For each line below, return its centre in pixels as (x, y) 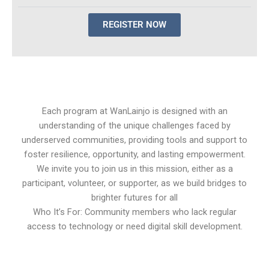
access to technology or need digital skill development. (134, 227)
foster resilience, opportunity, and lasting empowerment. (134, 155)
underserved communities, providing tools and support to (134, 140)
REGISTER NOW (134, 25)
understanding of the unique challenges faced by (134, 126)
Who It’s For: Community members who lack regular (134, 212)
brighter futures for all (134, 198)
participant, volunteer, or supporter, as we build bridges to (134, 183)
